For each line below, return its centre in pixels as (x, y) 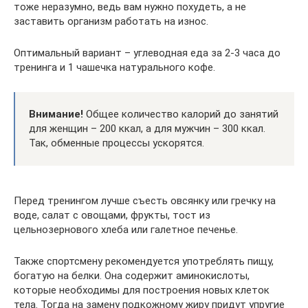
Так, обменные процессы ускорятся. (117, 143)
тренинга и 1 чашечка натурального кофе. (114, 67)
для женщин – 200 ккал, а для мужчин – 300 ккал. (147, 129)
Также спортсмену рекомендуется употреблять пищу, (144, 261)
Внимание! (56, 114)
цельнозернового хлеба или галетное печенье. (126, 230)
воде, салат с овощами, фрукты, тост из (112, 215)
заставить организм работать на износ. (111, 21)
